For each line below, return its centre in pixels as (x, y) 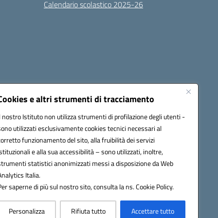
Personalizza (27, 211)
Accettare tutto (153, 211)
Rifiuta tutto (88, 211)
